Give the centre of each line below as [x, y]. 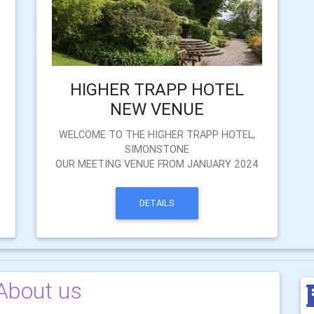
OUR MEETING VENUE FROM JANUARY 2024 [157, 164]
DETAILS [157, 203]
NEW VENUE [157, 109]
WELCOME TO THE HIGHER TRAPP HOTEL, [157, 135]
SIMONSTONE [157, 149]
